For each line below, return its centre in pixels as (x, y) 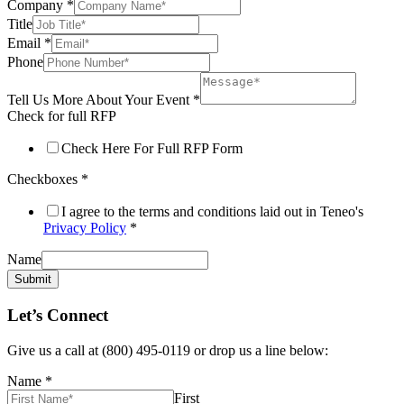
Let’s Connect (58, 316)
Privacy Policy (85, 228)
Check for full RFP (62, 116)
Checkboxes (44, 179)
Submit (33, 280)
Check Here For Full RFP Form (152, 149)
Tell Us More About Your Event (100, 100)
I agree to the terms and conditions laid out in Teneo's (212, 212)
